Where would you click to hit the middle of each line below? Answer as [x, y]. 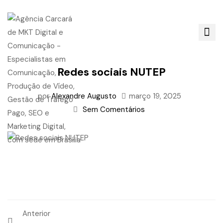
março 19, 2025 [155, 96]
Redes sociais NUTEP [111, 72]
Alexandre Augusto [84, 96]
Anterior [36, 214]
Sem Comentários [114, 110]
